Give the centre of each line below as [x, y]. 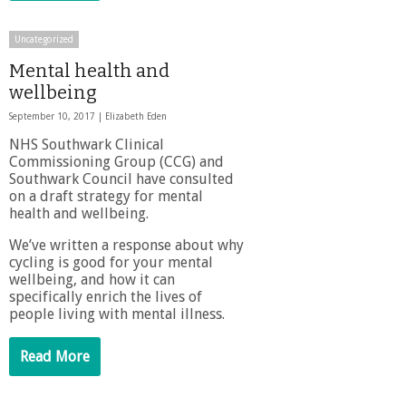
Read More [55, 356]
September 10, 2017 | [57, 116]
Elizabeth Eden [136, 116]
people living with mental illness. [117, 314]
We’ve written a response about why [126, 245]
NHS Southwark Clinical [87, 144]
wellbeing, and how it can [92, 279]
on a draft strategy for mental [106, 196]
